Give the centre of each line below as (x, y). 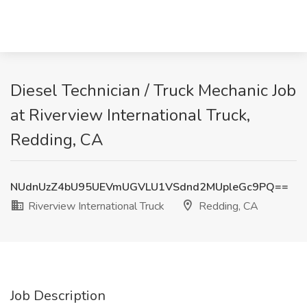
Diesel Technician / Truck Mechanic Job (153, 90)
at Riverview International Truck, (130, 115)
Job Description (58, 296)
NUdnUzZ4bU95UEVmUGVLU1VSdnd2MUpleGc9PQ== (149, 187)
